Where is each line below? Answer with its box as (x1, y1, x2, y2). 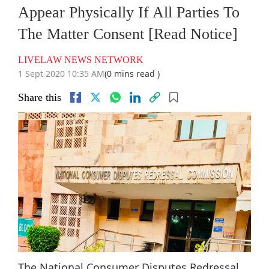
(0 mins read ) (104, 68, 160, 80)
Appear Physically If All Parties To (18, 4, 240, 22)
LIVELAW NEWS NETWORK (18, 55, 144, 65)
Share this (18, 91, 61, 104)
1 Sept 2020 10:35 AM (18, 68, 104, 80)
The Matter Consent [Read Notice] (18, 25, 238, 43)
